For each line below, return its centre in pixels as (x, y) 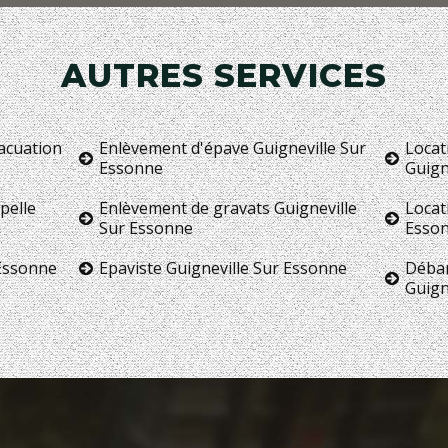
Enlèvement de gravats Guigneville (228, 207)
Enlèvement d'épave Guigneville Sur (233, 147)
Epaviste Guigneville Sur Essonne (223, 267)
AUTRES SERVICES (224, 75)
